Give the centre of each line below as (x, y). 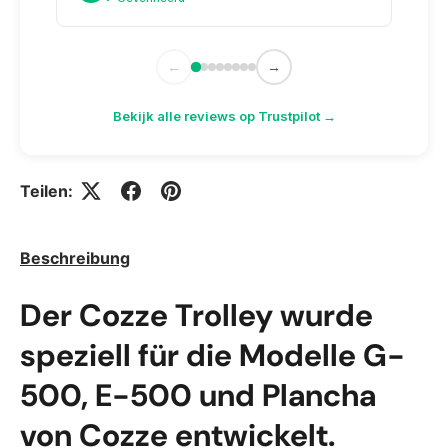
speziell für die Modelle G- (212, 356)
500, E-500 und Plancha (198, 396)
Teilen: (46, 190)
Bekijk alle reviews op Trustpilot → (224, 115)
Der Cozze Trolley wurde (196, 316)
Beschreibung (75, 258)
